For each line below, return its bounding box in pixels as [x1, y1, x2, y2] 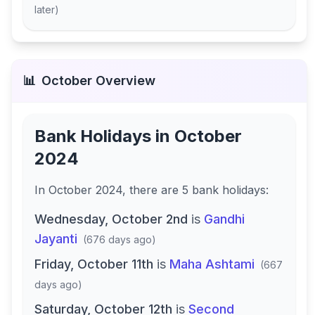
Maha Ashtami [169, 257, 255, 271]
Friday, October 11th [34, 257, 153, 271]
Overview [92, 73, 155, 88]
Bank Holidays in [34, 126, 174, 146]
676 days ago [86, 233, 152, 245]
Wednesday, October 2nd [34, 212, 188, 226]
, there [122, 183, 161, 197]
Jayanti [34, 231, 77, 246]
